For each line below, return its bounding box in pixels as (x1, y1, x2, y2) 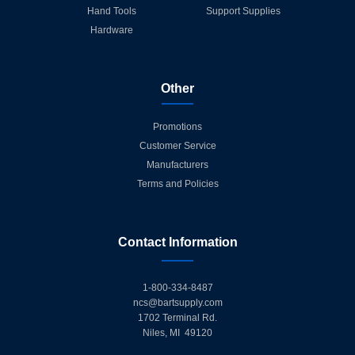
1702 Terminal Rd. (138, 311, 217, 323)
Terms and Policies (136, 177, 219, 189)
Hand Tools (87, 5, 136, 17)
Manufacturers (147, 158, 208, 170)
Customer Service (139, 139, 216, 151)
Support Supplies (206, 5, 281, 17)
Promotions (153, 120, 202, 132)
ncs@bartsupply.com (132, 296, 223, 308)
